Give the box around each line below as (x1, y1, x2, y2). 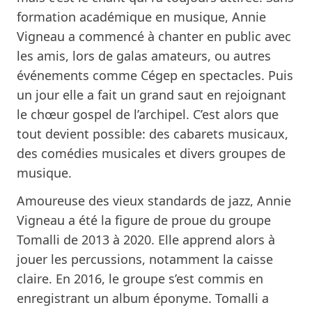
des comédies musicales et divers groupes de (17, 144, 286, 162)
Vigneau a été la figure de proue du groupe (17, 211, 271, 228)
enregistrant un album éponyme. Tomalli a (17, 289, 269, 306)
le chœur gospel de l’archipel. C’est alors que (17, 105, 279, 123)
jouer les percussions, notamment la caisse (17, 250, 273, 267)
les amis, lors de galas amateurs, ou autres (17, 47, 271, 64)
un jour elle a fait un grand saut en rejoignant (17, 86, 286, 103)
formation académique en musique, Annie (17, 8, 266, 25)
